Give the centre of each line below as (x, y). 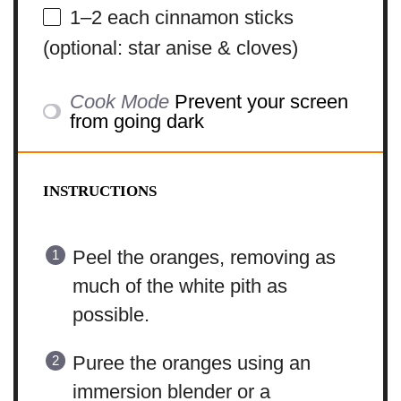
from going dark (137, 121)
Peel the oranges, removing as (204, 257)
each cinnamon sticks (197, 18)
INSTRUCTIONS (99, 191)
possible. (111, 314)
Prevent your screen (262, 101)
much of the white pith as (179, 286)
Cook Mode (120, 101)
